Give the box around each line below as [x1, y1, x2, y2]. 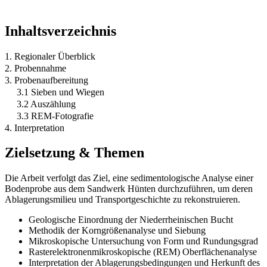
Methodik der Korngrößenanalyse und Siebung [29, 225, 206, 236]
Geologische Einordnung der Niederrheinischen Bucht [29, 215, 233, 225]
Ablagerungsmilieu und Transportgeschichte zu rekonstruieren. [5, 194, 240, 205]
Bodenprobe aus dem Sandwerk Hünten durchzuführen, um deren [5, 184, 253, 194]
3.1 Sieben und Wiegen [17, 86, 104, 97]
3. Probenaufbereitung [5, 74, 88, 85]
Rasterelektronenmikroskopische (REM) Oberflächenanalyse [29, 247, 257, 257]
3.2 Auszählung [17, 98, 76, 109]
